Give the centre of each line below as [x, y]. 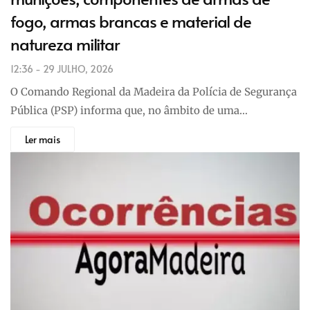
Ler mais [43, 140]
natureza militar [65, 44]
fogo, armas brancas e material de [131, 21]
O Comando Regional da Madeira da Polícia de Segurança [154, 92]
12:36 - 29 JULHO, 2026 [62, 69]
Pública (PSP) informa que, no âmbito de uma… [129, 111]
